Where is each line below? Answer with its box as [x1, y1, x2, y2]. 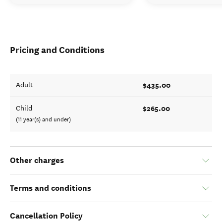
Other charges [10, 155, 64, 166]
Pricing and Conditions [10, 44, 105, 55]
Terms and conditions [10, 183, 91, 193]
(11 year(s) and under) [16, 116, 71, 123]
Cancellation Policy [10, 211, 83, 221]
